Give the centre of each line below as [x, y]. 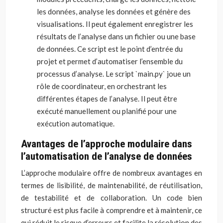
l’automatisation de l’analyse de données [107, 156]
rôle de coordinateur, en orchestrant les [102, 86]
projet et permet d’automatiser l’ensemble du [110, 61]
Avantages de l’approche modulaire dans [107, 144]
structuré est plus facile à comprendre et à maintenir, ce [111, 210]
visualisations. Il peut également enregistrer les [115, 24]
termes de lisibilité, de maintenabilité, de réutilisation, [111, 185]
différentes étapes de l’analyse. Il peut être [107, 99]
